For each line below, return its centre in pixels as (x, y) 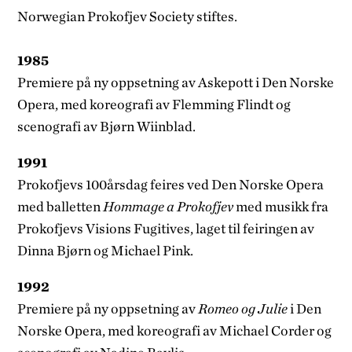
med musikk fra (281, 206)
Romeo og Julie (243, 308)
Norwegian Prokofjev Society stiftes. (128, 16)
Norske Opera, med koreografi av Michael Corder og (175, 330)
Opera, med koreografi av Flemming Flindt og (154, 104)
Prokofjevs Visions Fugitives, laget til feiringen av (166, 228)
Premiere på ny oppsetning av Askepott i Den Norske (176, 82)
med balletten (60, 206)
